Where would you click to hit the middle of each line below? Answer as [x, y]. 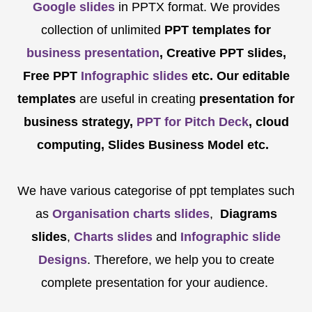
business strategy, [78, 122]
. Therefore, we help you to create [180, 259]
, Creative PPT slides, [223, 53]
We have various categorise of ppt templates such [156, 190]
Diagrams [248, 213]
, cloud [268, 122]
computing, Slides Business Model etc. [154, 145]
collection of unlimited [103, 30]
